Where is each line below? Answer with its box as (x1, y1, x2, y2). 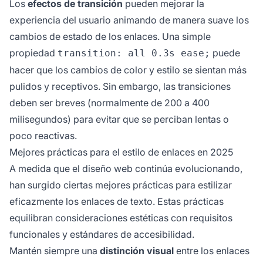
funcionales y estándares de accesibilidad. (9, 228, 194, 241)
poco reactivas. (9, 130, 77, 142)
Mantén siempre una (9, 245, 100, 257)
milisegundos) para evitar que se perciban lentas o (9, 113, 229, 126)
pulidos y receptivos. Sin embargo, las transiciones (9, 80, 231, 93)
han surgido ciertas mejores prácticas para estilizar (9, 179, 232, 191)
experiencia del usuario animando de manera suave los (9, 14, 249, 26)
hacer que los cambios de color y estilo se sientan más (9, 64, 247, 76)
